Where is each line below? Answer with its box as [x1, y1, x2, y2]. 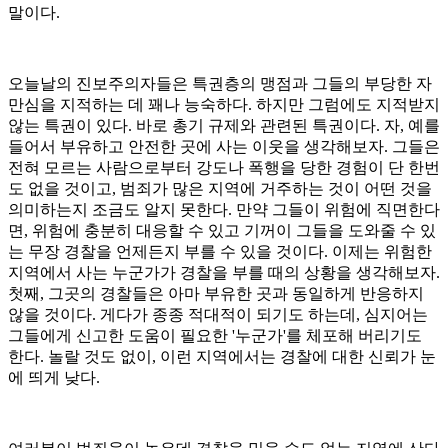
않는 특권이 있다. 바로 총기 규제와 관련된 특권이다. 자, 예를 [8, 116, 440, 134]
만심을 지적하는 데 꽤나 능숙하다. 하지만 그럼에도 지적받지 [8, 95, 440, 113]
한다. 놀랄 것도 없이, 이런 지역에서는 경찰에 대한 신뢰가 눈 [8, 347, 436, 365]
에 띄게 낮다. [8, 368, 100, 386]
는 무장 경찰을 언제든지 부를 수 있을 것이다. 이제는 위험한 [8, 242, 432, 260]
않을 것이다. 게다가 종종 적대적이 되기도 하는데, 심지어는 [8, 305, 428, 323]
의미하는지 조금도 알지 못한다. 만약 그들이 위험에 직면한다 [8, 200, 440, 218]
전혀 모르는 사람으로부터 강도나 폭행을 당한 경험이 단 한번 [8, 158, 440, 176]
